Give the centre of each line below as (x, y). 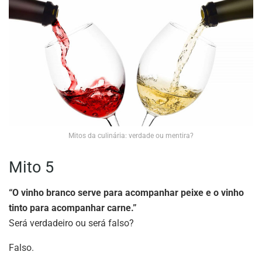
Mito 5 (31, 167)
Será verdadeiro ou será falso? (71, 223)
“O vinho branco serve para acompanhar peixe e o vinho (126, 193)
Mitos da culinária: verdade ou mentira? (131, 136)
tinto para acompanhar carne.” (73, 208)
